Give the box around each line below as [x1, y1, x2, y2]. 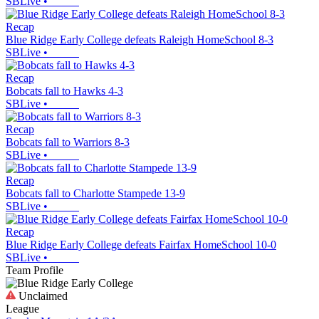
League [6, 302, 39, 315]
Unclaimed [16, 289, 68, 302]
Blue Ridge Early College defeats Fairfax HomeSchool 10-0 [6, 238, 276, 251]
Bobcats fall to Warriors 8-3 [6, 135, 130, 148]
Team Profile [6, 263, 63, 276]
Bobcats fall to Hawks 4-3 [6, 84, 123, 97]
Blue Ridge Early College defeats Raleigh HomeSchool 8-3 [6, 33, 273, 46]
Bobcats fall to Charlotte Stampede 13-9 [6, 187, 185, 199]
